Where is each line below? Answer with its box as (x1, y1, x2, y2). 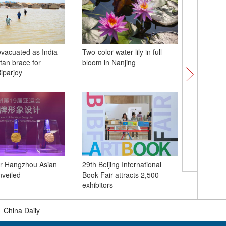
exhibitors (82, 180, 113, 190)
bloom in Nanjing (82, 57, 136, 67)
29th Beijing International (82, 159, 161, 169)
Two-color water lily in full (82, 47, 162, 57)
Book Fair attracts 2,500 (82, 169, 159, 180)
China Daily (4, 205, 40, 215)
